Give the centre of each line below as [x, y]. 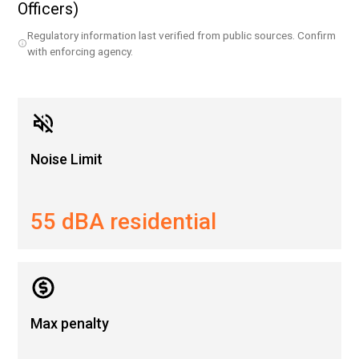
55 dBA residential [124, 222]
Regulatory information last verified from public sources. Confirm [182, 36]
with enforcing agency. [81, 52]
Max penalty [70, 324]
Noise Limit [67, 159]
